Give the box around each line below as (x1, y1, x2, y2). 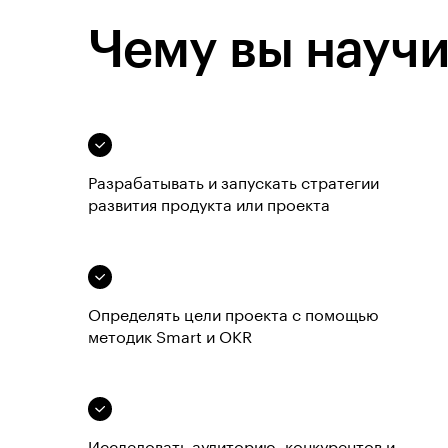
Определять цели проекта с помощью (88, 308, 379, 324)
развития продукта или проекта (88, 198, 330, 214)
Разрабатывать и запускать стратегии (88, 176, 379, 192)
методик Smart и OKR (88, 330, 252, 346)
